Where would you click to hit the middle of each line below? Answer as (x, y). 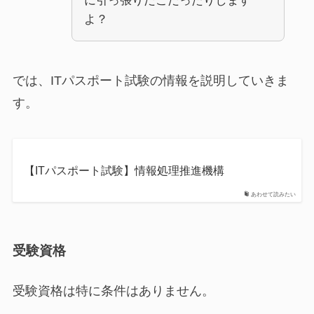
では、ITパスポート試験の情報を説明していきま (150, 80)
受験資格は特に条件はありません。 (113, 291)
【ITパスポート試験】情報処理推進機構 (124, 171)
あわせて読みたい (274, 195)
